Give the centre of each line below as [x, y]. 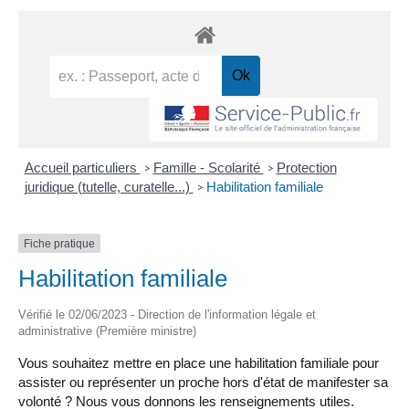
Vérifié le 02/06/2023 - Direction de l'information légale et [167, 315]
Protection [306, 167]
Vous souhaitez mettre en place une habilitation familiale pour [199, 363]
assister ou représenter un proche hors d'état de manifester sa [203, 382]
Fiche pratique [59, 243]
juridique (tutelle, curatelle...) [109, 186]
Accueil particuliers [82, 167]
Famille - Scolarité [208, 167]
